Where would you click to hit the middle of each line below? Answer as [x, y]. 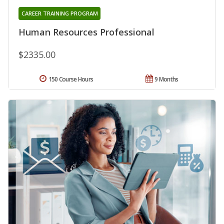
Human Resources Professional [86, 32]
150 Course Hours [71, 79]
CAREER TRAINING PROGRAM [59, 13]
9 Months [166, 79]
